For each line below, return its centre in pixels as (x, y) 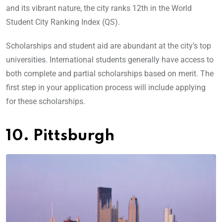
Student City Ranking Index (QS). (64, 22)
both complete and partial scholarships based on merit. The (110, 74)
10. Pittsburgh (60, 136)
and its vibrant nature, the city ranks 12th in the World (99, 8)
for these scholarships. (47, 102)
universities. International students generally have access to (110, 60)
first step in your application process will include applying (106, 88)
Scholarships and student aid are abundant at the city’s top (109, 46)
